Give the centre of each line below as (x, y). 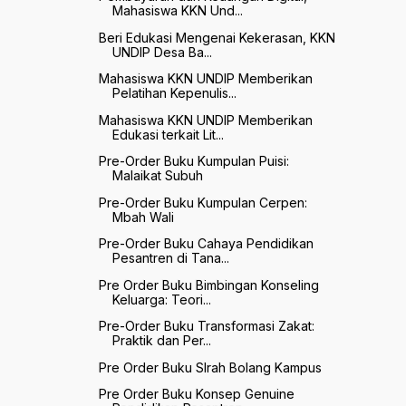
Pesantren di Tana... (170, 258)
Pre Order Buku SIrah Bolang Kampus (210, 367)
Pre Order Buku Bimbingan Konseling (208, 285)
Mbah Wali (143, 217)
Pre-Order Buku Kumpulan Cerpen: (203, 202)
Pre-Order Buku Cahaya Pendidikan (206, 244)
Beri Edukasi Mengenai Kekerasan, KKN (217, 37)
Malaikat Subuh (157, 176)
